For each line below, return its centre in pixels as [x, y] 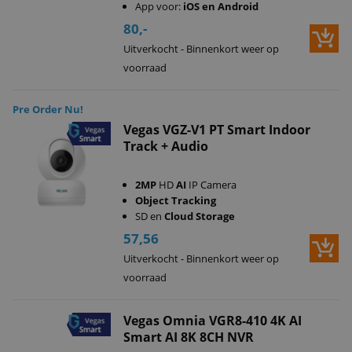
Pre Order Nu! [48, 109]
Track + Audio [165, 146]
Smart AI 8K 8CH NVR [188, 337]
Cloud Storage [199, 216]
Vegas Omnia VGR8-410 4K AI [212, 321]
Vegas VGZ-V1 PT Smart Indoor [216, 130]
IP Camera [211, 185]
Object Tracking [175, 200]
